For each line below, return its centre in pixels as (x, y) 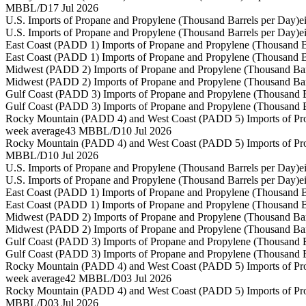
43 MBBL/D (93, 131)
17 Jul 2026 (73, 8)
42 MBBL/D (93, 279)
